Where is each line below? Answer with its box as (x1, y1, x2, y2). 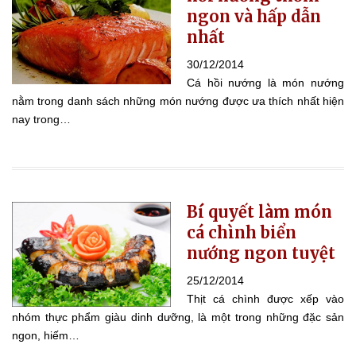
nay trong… (12, 112, 71, 126)
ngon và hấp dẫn (187, 6, 321, 26)
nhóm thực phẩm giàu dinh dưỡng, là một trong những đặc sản (12, 310, 344, 323)
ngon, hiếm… (12, 328, 79, 342)
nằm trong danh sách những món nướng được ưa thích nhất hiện (12, 94, 344, 107)
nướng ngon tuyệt (187, 242, 335, 263)
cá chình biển (187, 222, 296, 242)
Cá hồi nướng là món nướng (187, 75, 344, 89)
